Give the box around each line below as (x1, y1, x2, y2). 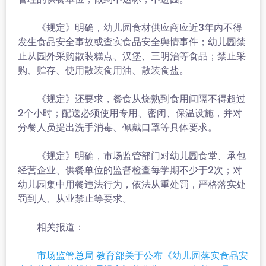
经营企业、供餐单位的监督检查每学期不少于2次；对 (18, 163, 242, 177)
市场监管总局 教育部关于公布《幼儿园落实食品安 (37, 250, 248, 261)
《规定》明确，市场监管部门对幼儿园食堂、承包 (18, 149, 246, 163)
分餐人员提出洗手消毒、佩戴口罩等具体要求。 (18, 121, 217, 134)
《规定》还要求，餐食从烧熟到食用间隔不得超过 (18, 92, 246, 106)
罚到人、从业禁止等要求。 (18, 192, 132, 205)
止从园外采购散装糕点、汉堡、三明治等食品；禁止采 (18, 49, 246, 63)
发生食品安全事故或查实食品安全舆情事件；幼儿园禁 (18, 35, 246, 49)
